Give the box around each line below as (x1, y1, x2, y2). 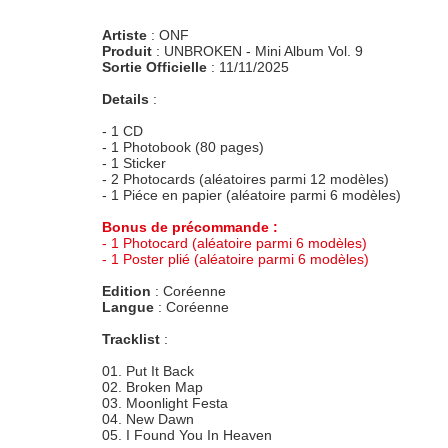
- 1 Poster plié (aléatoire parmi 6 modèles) (102, 251, 369, 267)
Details (102, 91, 153, 107)
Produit (102, 43, 152, 59)
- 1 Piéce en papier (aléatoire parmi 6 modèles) (102, 187, 401, 203)
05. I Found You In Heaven (102, 427, 272, 443)
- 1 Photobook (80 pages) (102, 139, 264, 155)
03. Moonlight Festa (102, 395, 228, 411)
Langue (102, 299, 154, 315)
